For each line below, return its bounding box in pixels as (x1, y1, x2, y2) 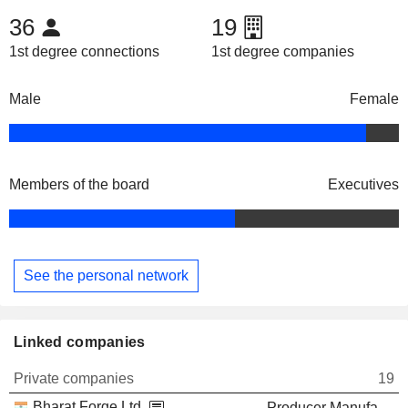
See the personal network (24, 267, 189, 283)
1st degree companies (210, 44, 354, 60)
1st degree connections (9, 44, 159, 60)
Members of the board (9, 177, 149, 193)
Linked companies (14, 333, 146, 350)
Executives (328, 177, 399, 193)
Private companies (14, 370, 134, 386)
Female (350, 91, 399, 107)
